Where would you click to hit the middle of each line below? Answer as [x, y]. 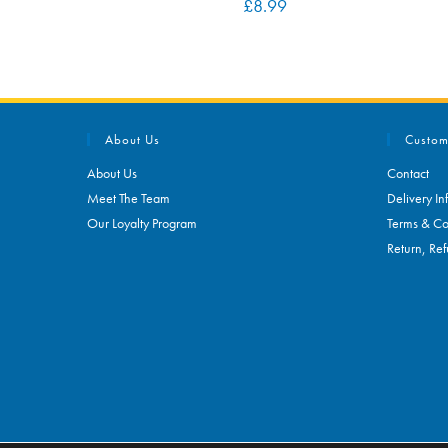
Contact [408, 172]
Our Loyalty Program [142, 222]
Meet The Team [128, 197]
